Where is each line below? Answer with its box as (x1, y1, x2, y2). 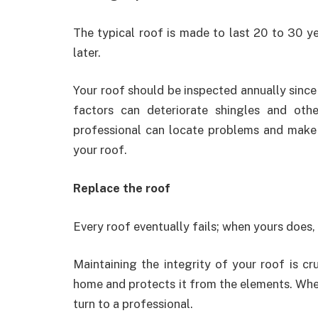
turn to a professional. (73, 297, 193, 312)
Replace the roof (73, 180, 170, 195)
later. (73, 45, 101, 60)
